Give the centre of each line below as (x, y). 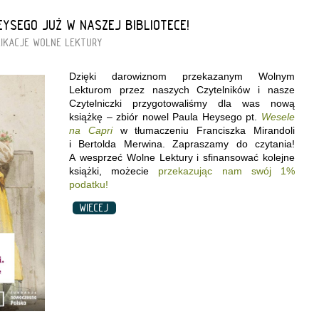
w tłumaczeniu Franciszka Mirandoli (204, 130)
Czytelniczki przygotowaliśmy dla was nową (182, 103)
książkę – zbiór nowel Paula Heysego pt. (165, 116)
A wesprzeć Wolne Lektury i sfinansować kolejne (182, 157)
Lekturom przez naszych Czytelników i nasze (182, 89)
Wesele (278, 116)
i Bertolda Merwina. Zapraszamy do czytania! (182, 143)
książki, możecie (114, 171)
